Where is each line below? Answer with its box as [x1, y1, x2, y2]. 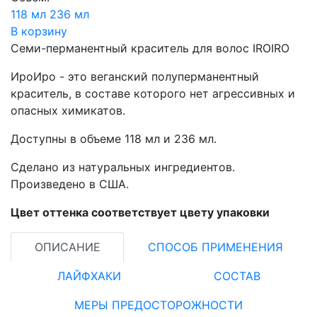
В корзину [11, 24, 67, 38]
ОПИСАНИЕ [34, 240, 100, 254]
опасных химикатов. [11, 103, 125, 117]
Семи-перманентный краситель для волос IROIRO [11, 41, 289, 55]
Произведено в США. [11, 177, 129, 191]
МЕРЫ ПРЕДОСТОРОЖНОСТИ [74, 298, 243, 312]
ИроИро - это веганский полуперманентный [11, 69, 259, 83]
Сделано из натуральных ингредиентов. [11, 160, 235, 174]
